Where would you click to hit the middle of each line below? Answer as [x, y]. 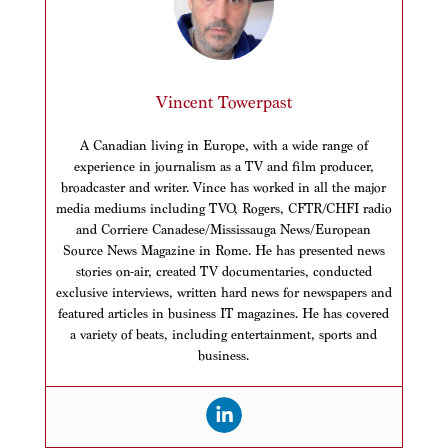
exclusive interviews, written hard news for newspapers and [223, 293]
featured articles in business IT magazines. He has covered [224, 314]
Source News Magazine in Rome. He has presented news [223, 251]
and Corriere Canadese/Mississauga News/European [224, 230]
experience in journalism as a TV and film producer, [223, 167]
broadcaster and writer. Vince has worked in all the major [224, 188]
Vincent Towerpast [223, 103]
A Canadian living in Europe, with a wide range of [223, 146]
